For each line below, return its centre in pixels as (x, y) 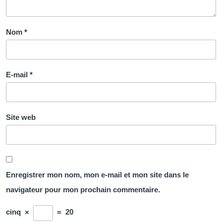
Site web (21, 117)
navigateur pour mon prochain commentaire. (83, 190)
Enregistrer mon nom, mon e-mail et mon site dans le (97, 175)
